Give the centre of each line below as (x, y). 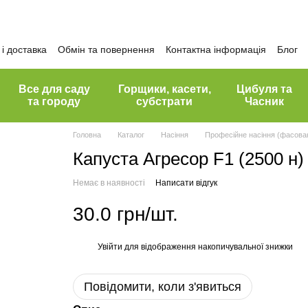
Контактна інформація (216, 49)
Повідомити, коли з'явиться (162, 287)
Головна (87, 135)
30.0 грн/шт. (125, 214)
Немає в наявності (109, 183)
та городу (54, 101)
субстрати (165, 101)
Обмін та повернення (106, 49)
